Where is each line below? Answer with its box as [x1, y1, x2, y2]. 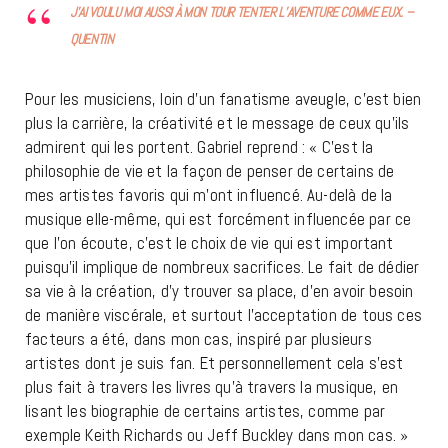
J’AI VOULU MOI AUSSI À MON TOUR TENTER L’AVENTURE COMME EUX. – [70, 3, 414, 22]
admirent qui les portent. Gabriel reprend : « [25, 136, 322, 159]
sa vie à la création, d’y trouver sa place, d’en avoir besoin [25, 280, 414, 303]
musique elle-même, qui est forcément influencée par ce [25, 208, 412, 231]
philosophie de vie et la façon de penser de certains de [25, 160, 395, 183]
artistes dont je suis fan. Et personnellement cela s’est [25, 352, 404, 375]
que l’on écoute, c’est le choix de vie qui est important [25, 232, 394, 255]
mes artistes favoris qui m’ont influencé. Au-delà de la [25, 184, 393, 207]
